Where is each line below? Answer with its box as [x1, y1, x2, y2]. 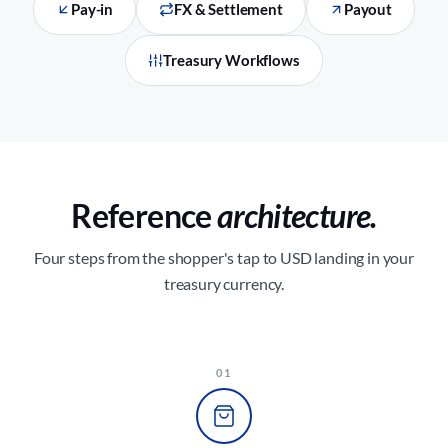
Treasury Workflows [163, 51, 300, 69]
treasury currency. [163, 274, 285, 293]
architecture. [216, 196, 377, 235]
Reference [71, 196, 217, 235]
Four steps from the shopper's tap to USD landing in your [33, 248, 415, 267]
